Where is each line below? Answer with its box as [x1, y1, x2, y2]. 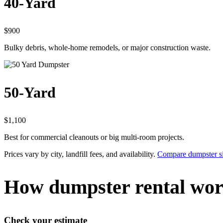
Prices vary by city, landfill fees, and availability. [4, 149, 157, 158]
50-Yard [4, 84, 56, 101]
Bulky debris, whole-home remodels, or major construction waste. [4, 43, 211, 52]
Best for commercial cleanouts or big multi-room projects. [4, 132, 184, 141]
